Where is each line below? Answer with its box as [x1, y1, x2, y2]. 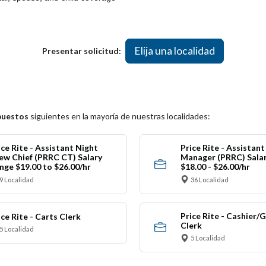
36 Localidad [191, 175, 229, 183]
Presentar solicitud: [42, 46, 121, 56]
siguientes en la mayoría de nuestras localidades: [28, 111, 210, 122]
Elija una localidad [134, 44, 215, 57]
